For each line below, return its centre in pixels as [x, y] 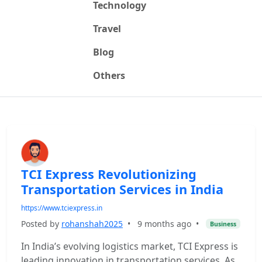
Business [223, 224]
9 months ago [164, 224]
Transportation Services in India [122, 189]
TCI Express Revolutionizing [109, 174]
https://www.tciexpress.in [62, 208]
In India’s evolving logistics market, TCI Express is [130, 246]
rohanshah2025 [92, 224]
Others [109, 75]
